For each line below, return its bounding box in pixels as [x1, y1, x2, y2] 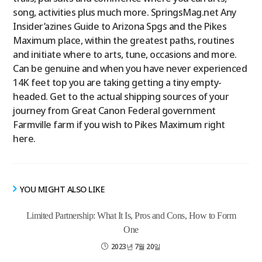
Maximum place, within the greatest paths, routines [13, 33, 235, 47]
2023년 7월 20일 [111, 241, 161, 251]
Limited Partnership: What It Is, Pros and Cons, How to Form [26, 210, 236, 220]
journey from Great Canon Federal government [13, 104, 216, 117]
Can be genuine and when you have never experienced [13, 61, 247, 75]
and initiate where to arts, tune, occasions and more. [13, 47, 237, 61]
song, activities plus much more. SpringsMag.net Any [13, 5, 236, 19]
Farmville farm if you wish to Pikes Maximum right [13, 118, 225, 131]
